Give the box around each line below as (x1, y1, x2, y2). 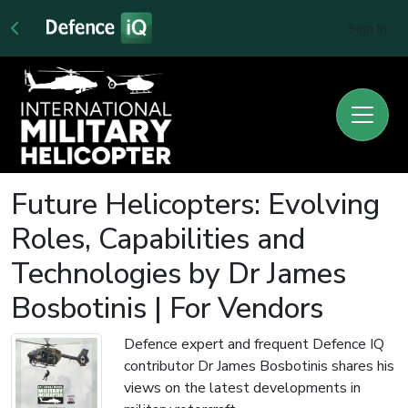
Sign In (348, 20, 387, 38)
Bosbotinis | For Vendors (11, 288, 323, 328)
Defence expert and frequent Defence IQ (124, 333, 384, 354)
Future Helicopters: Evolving (11, 184, 380, 224)
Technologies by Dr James (11, 253, 346, 293)
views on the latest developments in (124, 377, 361, 398)
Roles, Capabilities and (11, 219, 305, 259)
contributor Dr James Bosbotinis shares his (124, 355, 394, 376)
